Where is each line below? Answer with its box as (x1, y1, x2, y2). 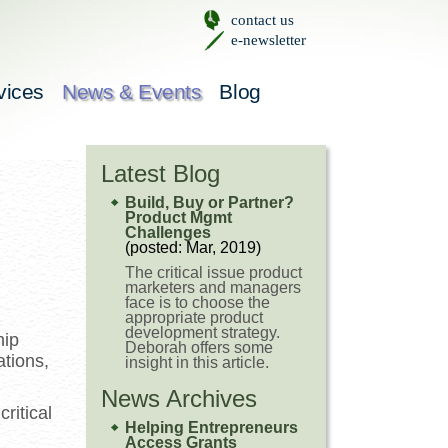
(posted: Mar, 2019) (125, 239, 261, 256)
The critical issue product (125, 264, 302, 281)
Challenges (125, 224, 211, 241)
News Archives (101, 385, 257, 412)
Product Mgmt (125, 209, 232, 226)
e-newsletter (231, 32, 306, 48)
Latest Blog (101, 160, 220, 187)
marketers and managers (125, 279, 301, 296)
